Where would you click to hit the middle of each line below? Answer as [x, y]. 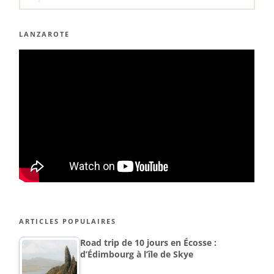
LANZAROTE [45, 34]
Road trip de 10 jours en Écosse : [149, 242]
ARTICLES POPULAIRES [68, 221]
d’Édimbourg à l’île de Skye [137, 254]
